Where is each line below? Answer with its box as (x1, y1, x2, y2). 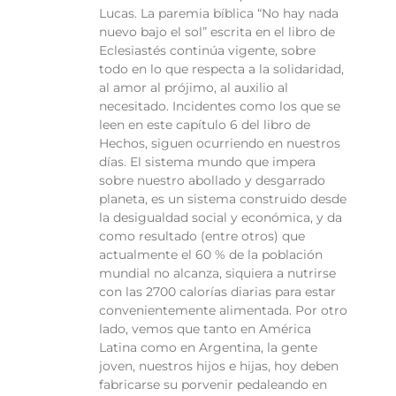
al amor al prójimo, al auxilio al (99, 80, 288, 96)
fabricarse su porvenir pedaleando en (99, 377, 327, 393)
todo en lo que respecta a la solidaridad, (99, 61, 344, 78)
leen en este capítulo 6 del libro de (99, 117, 310, 133)
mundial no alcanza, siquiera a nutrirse (99, 265, 336, 282)
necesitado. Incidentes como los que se (99, 98, 340, 115)
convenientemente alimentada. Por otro (99, 302, 347, 319)
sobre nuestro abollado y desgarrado (99, 172, 325, 189)
